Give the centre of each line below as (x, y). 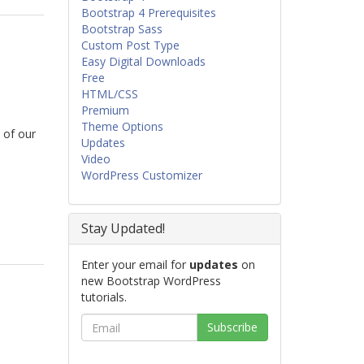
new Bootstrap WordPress (151, 281)
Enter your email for (135, 264)
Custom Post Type (130, 45)
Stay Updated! (123, 228)
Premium (105, 110)
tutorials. (104, 297)
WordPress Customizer (141, 175)
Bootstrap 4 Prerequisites (148, 13)
